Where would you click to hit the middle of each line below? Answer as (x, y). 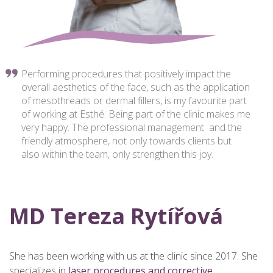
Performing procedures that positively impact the (126, 74)
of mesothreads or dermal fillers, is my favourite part (134, 101)
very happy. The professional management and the (132, 127)
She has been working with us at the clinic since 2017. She (133, 256)
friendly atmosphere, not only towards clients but (126, 141)
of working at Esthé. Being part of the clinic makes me (136, 114)
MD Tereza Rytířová (116, 216)
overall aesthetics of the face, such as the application (136, 87)
